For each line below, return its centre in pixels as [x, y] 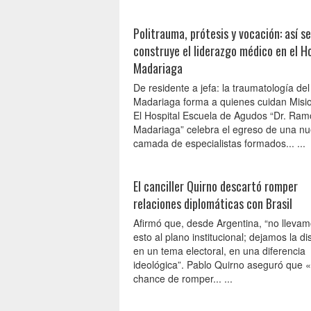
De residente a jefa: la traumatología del [221, 87]
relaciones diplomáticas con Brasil [213, 203]
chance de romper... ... [183, 278]
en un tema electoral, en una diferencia [219, 251]
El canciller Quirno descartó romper [216, 186]
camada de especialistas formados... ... [219, 143]
